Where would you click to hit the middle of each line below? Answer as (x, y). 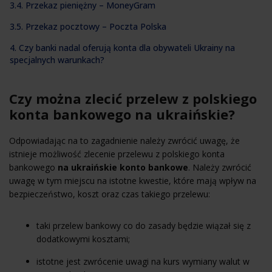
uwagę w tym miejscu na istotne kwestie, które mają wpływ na (133, 180)
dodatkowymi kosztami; (83, 239)
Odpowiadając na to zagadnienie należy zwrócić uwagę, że (124, 140)
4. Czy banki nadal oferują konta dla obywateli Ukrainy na (122, 47)
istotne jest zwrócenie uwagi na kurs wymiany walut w (143, 261)
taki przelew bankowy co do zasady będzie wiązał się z (144, 225)
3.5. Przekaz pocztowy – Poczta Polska (88, 26)
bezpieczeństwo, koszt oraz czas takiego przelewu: (110, 194)
